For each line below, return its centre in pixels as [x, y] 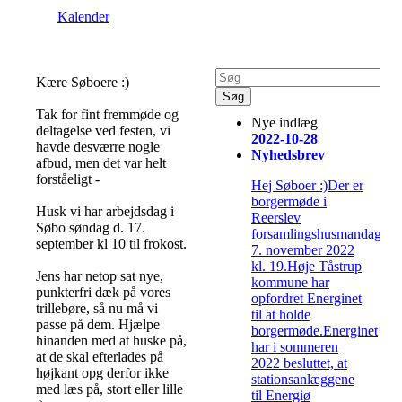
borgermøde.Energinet [315, 331]
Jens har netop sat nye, [100, 275]
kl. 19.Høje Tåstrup [306, 267]
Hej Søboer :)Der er [307, 186]
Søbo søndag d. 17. [91, 227]
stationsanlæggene [303, 380]
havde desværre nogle [98, 146]
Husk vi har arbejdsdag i [105, 211]
